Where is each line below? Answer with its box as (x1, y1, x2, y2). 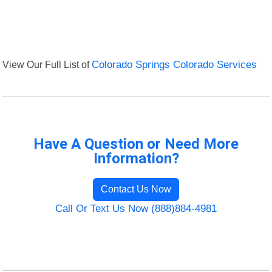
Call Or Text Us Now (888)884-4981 (55, 203, 217, 215)
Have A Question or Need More (33, 135, 239, 153)
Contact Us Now (101, 184, 171, 195)
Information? (93, 150, 179, 168)
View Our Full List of (2, 59, 92, 70)
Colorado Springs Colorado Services (92, 59, 257, 71)
